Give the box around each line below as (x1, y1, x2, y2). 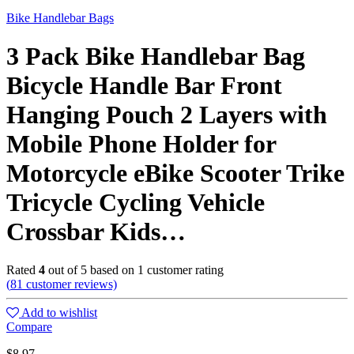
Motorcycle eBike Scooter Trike (6, 158, 345, 187)
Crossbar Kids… (6, 217, 186, 246)
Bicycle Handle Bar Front (6, 70, 282, 100)
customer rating (144, 263, 224, 277)
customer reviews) (23, 277, 117, 292)
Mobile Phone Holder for (6, 129, 276, 158)
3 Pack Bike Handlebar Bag (6, 41, 305, 70)
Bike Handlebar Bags (6, 10, 114, 24)
